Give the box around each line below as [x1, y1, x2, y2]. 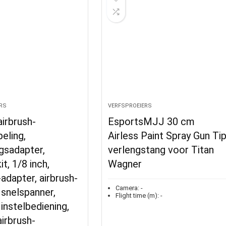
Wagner [108, 158, 142, 170]
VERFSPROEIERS [108, 102, 152, 109]
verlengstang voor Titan [108, 144, 214, 156]
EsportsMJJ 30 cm [108, 116, 195, 128]
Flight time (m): [116, 192, 159, 199]
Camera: [116, 184, 140, 192]
